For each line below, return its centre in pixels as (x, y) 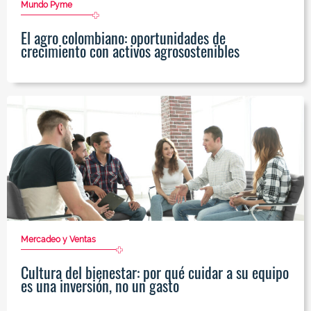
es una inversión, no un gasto (100, 286)
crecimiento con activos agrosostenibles (130, 51)
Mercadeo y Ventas (58, 240)
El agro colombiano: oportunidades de (123, 38)
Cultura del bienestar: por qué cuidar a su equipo (155, 272)
